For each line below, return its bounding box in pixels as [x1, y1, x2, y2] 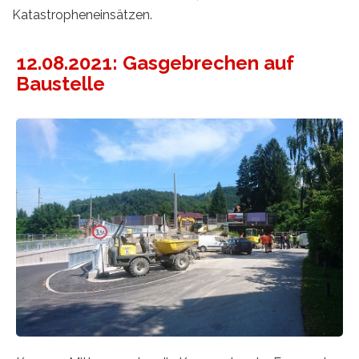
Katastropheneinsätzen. [12, 7, 152, 22]
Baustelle [16, 72, 105, 95]
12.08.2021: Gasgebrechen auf [16, 51, 294, 75]
